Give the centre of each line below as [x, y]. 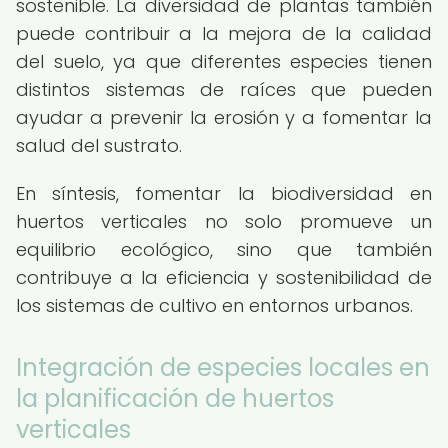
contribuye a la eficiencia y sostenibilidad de [224, 277]
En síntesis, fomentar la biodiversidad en [224, 193]
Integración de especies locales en [223, 367]
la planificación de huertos [175, 398]
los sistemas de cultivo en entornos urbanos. [214, 305]
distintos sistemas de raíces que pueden [224, 89]
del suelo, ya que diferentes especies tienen [224, 61]
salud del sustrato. [99, 145]
